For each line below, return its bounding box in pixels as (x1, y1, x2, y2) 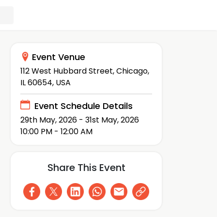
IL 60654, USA (20, 77, 71, 89)
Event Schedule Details (34, 100, 133, 112)
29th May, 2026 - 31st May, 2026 (20, 114, 139, 125)
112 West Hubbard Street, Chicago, (20, 65, 149, 77)
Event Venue (32, 51, 85, 63)
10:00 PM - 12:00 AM (20, 125, 93, 137)
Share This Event (47, 160, 125, 174)
